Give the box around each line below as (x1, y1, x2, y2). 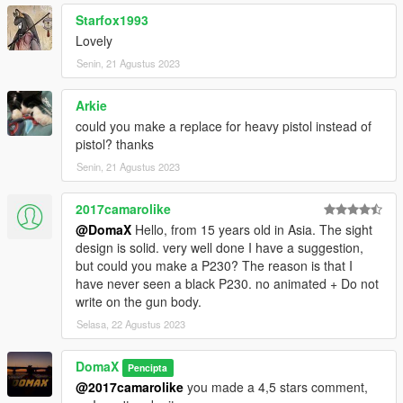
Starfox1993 (76, 10, 148, 29)
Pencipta (128, 360, 168, 374)
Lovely (76, 31, 112, 49)
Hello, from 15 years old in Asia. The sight (131, 219, 372, 238)
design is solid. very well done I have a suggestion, (76, 237, 363, 256)
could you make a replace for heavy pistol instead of (76, 116, 372, 135)
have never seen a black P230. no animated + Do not (76, 273, 379, 292)
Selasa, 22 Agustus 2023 (76, 316, 185, 331)
